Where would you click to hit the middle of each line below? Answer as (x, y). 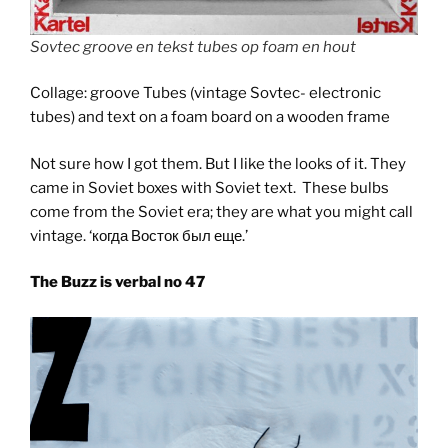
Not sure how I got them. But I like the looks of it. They (218, 163)
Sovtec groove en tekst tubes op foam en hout (193, 46)
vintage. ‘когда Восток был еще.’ (139, 235)
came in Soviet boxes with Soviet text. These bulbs (209, 187)
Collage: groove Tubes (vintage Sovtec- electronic (205, 93)
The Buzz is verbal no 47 (117, 282)
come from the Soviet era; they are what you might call (221, 211)
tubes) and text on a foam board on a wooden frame (210, 117)
